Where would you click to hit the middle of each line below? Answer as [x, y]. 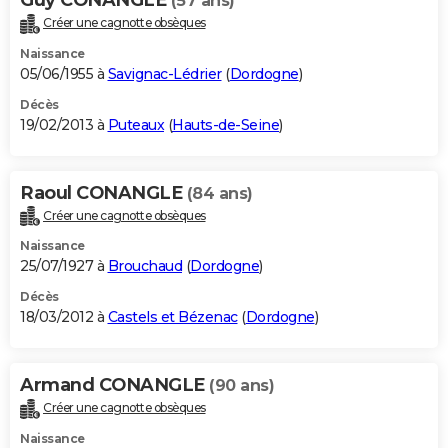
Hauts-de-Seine [225, 124]
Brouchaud [144, 266]
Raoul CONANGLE [103, 192]
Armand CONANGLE [114, 385]
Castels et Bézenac [172, 317]
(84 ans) [219, 193]
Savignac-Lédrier [164, 73]
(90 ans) [241, 386]
